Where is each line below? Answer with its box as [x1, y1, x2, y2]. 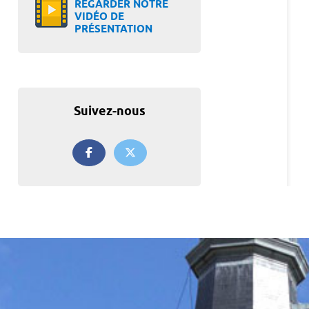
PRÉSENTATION [74, 23, 152, 37]
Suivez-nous [73, 103, 146, 121]
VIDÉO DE [74, 10, 124, 25]
